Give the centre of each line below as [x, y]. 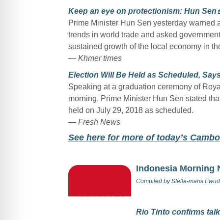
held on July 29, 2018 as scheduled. [131, 110]
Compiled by [153, 181]
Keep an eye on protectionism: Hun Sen [142, 11]
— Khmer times [95, 58]
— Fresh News [94, 122]
